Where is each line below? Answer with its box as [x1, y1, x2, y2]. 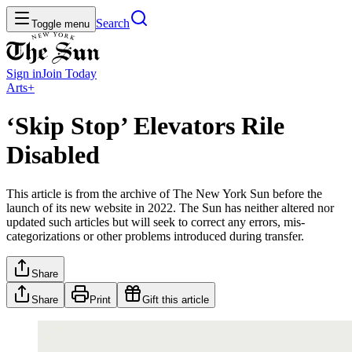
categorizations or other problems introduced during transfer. [6, 229, 304, 243]
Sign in [6, 67, 42, 80]
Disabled [6, 141, 100, 170]
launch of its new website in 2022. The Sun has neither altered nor [6, 200, 334, 214]
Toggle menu [31, 18, 90, 30]
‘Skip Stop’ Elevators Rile [6, 112, 284, 141]
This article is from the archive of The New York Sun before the [6, 186, 322, 200]
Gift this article [142, 293, 209, 306]
